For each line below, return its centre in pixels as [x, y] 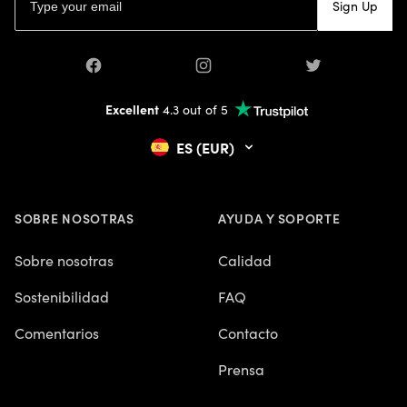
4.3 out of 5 [193, 109]
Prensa [241, 368]
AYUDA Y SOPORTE [279, 218]
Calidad [245, 259]
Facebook [116, 66]
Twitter [326, 66]
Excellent [132, 109]
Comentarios [57, 332]
